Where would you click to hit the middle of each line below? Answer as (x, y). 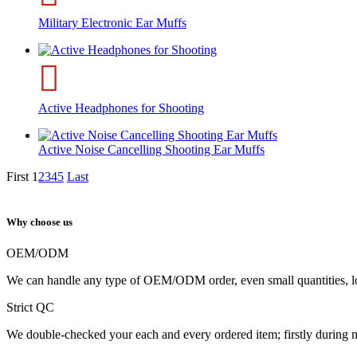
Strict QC (30, 308)
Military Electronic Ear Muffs (112, 22)
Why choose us (39, 222)
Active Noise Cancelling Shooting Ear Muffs (151, 149)
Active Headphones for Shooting (121, 108)
